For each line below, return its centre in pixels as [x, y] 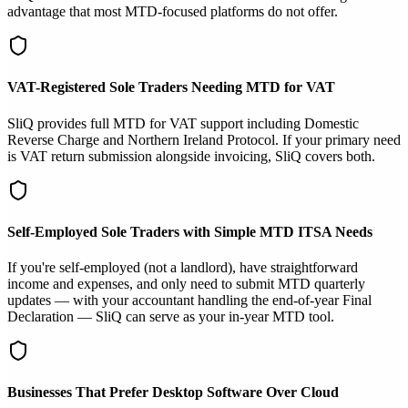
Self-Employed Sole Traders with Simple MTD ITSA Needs [190, 231]
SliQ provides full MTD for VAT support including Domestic [183, 123]
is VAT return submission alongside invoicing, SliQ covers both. [191, 156]
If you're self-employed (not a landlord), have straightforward [183, 268]
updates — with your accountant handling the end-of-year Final [189, 301]
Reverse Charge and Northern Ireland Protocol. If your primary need [204, 139]
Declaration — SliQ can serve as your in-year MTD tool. [171, 317]
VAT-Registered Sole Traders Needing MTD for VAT [171, 87]
